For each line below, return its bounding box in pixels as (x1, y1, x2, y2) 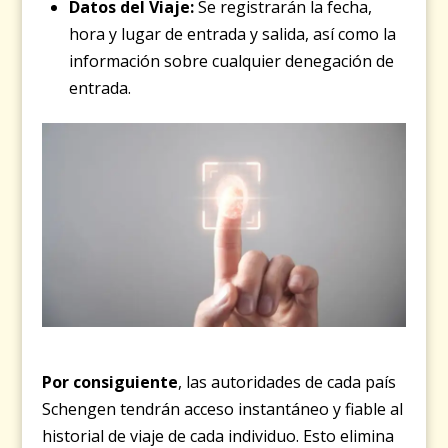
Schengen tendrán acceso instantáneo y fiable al (42, 398, 404, 421)
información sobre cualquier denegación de (68, 50, 394, 73)
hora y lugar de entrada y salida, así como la (68, 23, 396, 46)
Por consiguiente (42, 371, 179, 394)
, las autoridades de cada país (178, 371, 397, 394)
